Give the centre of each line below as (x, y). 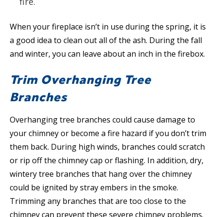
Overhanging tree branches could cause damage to (102, 120)
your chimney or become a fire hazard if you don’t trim (108, 133)
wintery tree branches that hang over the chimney (101, 174)
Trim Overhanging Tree (80, 80)
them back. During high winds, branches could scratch (107, 147)
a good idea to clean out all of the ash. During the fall (106, 40)
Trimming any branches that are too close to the (98, 201)
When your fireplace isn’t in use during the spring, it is (108, 27)
